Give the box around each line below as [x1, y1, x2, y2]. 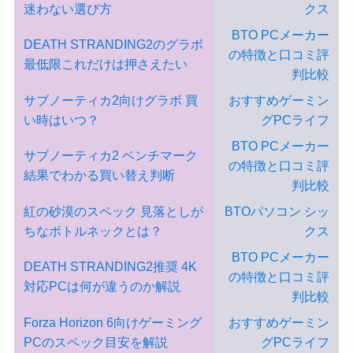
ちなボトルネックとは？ [23, 223, 162, 238]
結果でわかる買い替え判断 [23, 167, 175, 182]
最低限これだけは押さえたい [23, 56, 188, 71]
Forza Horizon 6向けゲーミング [23, 314, 202, 329]
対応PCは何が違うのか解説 [23, 278, 180, 293]
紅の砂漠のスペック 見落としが [23, 203, 203, 218]
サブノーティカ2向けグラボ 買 [23, 92, 198, 107]
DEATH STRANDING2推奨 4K [23, 258, 197, 273]
